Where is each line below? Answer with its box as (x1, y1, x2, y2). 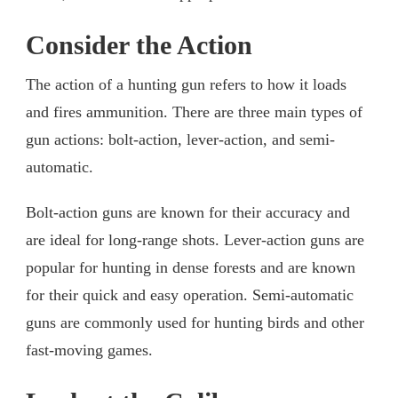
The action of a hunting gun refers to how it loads (26, 75, 346, 93)
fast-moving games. (26, 340, 153, 359)
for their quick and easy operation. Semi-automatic (26, 285, 354, 304)
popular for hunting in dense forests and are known (26, 258, 355, 276)
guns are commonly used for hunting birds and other (26, 313, 364, 331)
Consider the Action (26, 29, 252, 60)
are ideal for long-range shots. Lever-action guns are (26, 230, 364, 249)
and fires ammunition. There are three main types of (26, 102, 362, 121)
